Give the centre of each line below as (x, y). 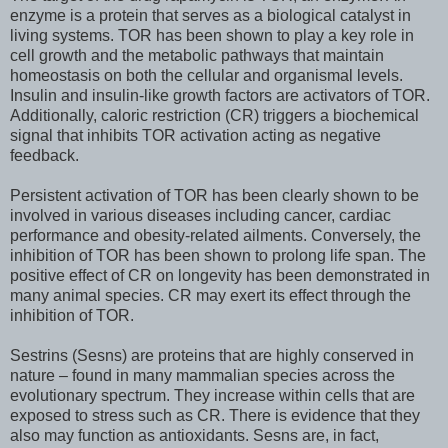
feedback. (44, 155)
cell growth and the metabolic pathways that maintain (197, 55)
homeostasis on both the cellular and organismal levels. (206, 75)
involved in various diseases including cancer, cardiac (200, 215)
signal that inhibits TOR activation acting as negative (195, 135)
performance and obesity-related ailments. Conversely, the (215, 235)
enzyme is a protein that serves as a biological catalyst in (210, 15)
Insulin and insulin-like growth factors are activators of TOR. (220, 95)
